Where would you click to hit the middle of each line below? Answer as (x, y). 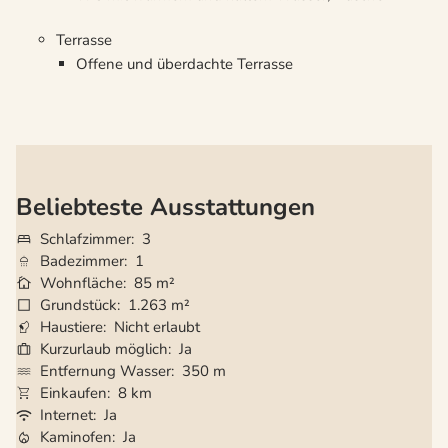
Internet (66, 415)
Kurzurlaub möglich (104, 349)
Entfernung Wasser (105, 371)
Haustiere (71, 327)
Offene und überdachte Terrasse (184, 64)
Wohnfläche (81, 283)
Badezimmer (82, 261)
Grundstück (78, 305)
